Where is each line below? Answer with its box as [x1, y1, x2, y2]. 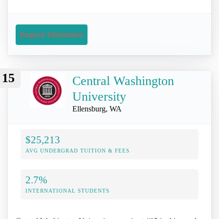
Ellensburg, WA [72, 104, 122, 113]
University [72, 89, 126, 104]
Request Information [20, 30, 83, 39]
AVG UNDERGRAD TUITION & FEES [25, 147, 130, 153]
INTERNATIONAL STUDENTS [25, 187, 109, 194]
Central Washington [72, 73, 174, 88]
